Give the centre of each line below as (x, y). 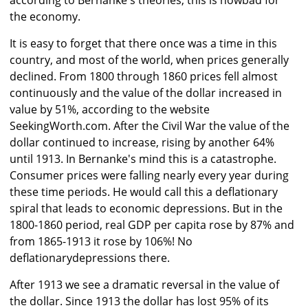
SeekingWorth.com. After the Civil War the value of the (150, 126)
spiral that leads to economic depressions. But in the (146, 209)
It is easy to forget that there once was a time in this (143, 44)
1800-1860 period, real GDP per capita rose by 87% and (152, 225)
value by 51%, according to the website (110, 110)
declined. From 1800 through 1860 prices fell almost (144, 77)
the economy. (45, 17)
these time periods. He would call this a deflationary (144, 192)
